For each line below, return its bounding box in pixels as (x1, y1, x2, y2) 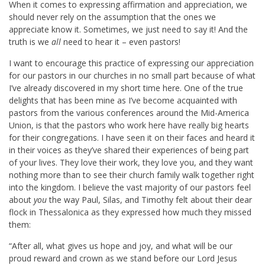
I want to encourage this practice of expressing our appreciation (9, 57, 254, 69)
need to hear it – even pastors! (61, 36, 180, 48)
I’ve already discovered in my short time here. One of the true (9, 82, 243, 94)
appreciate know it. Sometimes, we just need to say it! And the (9, 24, 248, 35)
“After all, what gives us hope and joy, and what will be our (9, 240, 232, 252)
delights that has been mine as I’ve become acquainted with (9, 95, 237, 106)
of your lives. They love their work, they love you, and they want (9, 157, 253, 169)
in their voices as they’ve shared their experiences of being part (9, 144, 249, 156)
